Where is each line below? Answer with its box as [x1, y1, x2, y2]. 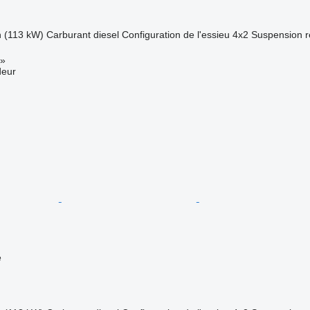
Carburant [46, 28, 91, 40]
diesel [93, 28, 119, 40]
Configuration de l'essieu [121, 28, 230, 40]
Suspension [250, 28, 302, 40]
